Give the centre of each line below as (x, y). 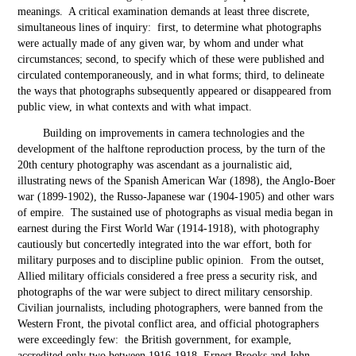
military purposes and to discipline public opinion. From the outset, (171, 260)
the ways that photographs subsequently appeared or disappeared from (175, 91)
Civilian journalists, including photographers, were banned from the (170, 308)
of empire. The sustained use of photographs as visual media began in (176, 213)
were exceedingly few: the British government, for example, (155, 340)
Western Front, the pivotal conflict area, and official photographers (168, 324)
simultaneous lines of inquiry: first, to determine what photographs (170, 27)
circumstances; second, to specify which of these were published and (171, 59)
